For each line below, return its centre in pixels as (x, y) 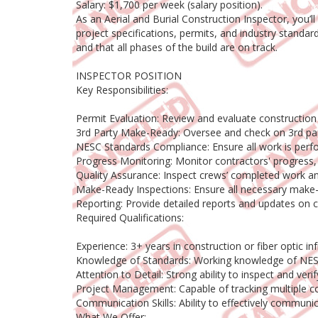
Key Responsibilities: (122, 90)
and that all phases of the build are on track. (177, 48)
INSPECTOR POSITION (129, 76)
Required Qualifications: (130, 218)
